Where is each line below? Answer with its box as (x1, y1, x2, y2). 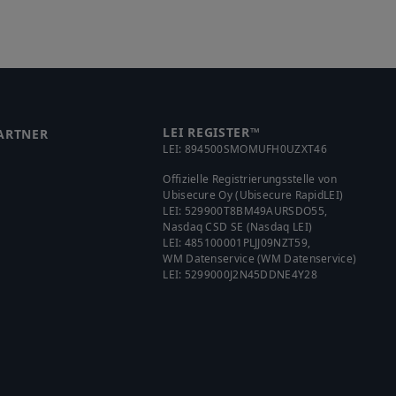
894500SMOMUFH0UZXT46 (184, 141, 327, 156)
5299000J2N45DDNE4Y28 (184, 267, 317, 282)
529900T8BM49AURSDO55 (184, 203, 324, 218)
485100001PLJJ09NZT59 (184, 235, 308, 250)
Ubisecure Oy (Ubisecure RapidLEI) (163, 187, 344, 202)
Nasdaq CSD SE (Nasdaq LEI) (163, 219, 313, 234)
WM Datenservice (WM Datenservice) (163, 251, 357, 266)
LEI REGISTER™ (163, 124, 261, 141)
